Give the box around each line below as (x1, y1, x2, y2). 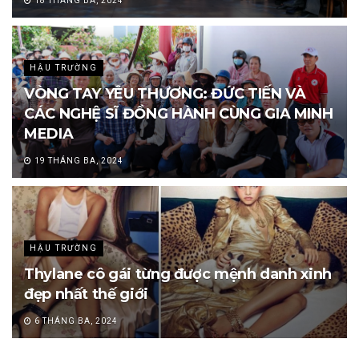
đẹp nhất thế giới (24, 285, 148, 303)
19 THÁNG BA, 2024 (32, 156, 123, 165)
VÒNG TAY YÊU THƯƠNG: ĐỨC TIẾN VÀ (24, 85, 306, 103)
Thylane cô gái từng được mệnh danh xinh (24, 265, 332, 283)
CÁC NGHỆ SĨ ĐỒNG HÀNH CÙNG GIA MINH (24, 105, 333, 123)
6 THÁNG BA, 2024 (32, 317, 118, 325)
